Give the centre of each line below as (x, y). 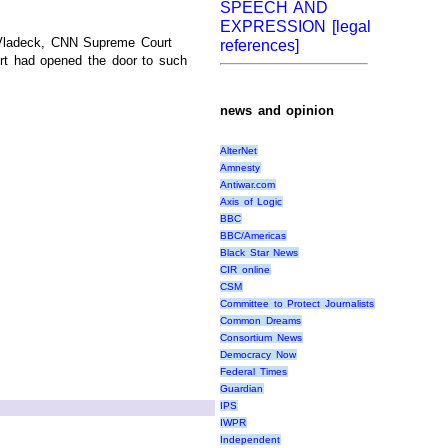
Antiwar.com (247, 184)
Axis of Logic (251, 201)
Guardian (241, 388)
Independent (250, 439)
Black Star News (259, 252)
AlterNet (238, 150)
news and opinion (277, 111)
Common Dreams (260, 320)
